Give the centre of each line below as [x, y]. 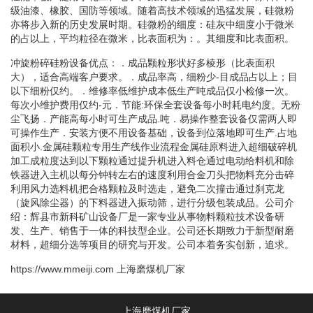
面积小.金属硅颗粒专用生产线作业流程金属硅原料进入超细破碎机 [154, 146]
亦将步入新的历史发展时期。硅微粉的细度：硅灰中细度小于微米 [152, 24]
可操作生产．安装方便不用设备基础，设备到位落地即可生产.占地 [154, 132]
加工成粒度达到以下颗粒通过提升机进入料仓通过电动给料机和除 [152, 160]
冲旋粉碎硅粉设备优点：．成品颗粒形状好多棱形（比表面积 [143, 63]
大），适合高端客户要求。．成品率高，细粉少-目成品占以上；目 [154, 77]
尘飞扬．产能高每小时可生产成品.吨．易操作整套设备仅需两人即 [154, 118]
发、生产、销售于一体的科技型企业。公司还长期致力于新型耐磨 [152, 230]
